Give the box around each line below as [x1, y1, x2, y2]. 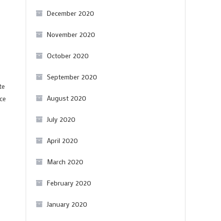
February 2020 [47, 178, 91, 187]
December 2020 [47, 8, 94, 18]
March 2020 [47, 157, 83, 166]
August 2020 [47, 93, 86, 103]
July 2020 [47, 114, 75, 124]
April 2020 [47, 136, 78, 145]
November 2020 [47, 30, 95, 39]
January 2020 [47, 199, 87, 209]
